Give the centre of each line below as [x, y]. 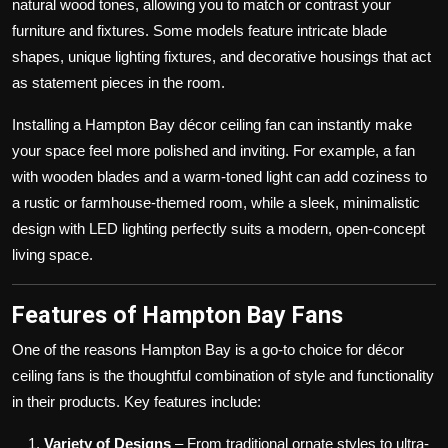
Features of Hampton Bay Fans [177, 315]
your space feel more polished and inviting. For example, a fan [213, 151]
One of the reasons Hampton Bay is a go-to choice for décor [208, 350]
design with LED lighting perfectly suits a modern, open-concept [218, 229]
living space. [52, 255]
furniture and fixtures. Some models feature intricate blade [199, 31]
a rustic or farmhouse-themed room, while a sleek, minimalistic [216, 203]
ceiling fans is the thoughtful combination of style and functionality [223, 376]
